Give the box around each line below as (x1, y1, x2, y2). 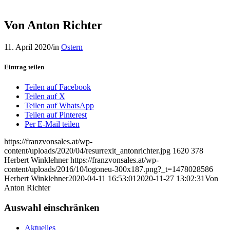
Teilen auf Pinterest (25, 110, 87, 120)
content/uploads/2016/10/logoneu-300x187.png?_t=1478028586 (4, 165, 213, 174)
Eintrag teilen (4, 63, 44, 71)
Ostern (61, 42, 83, 51)
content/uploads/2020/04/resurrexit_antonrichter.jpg (4, 146, 170, 156)
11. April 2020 (4, 42, 51, 51)
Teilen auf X (25, 92, 65, 101)
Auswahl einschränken (4, 202, 100, 213)
